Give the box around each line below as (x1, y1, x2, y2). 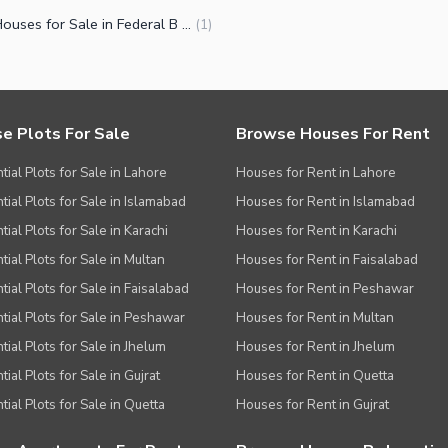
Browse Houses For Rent (236, 123, 430, 146)
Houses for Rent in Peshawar (236, 279, 414, 299)
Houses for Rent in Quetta (236, 366, 394, 386)
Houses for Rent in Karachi (236, 221, 397, 241)
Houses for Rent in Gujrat (236, 395, 389, 415)
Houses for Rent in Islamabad (236, 192, 415, 212)
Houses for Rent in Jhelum (236, 337, 395, 357)
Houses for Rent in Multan (236, 308, 394, 328)
